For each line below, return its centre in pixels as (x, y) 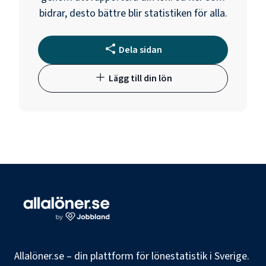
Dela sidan (140, 50)
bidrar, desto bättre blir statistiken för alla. (133, 13)
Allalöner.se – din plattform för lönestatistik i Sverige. (132, 256)
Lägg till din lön (140, 78)
